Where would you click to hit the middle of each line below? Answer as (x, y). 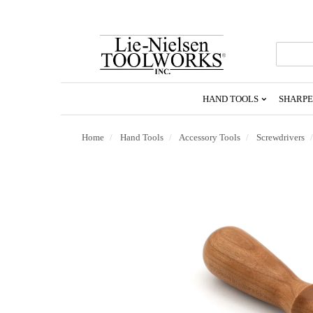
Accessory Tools (210, 137)
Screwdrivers (281, 137)
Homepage (246, 65)
